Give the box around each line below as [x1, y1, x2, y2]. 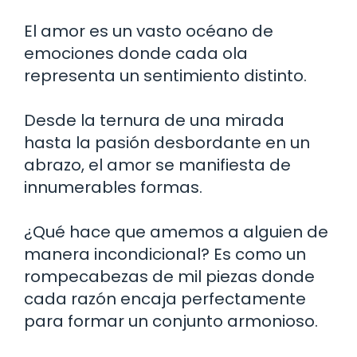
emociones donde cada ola [24, 41, 248, 65]
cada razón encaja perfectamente [24, 287, 306, 310]
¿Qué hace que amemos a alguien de [24, 220, 328, 243]
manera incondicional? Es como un [24, 242, 306, 265]
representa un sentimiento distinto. [24, 64, 307, 87]
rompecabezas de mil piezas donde [24, 265, 315, 288]
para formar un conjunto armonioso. [24, 309, 318, 332]
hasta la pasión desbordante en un [24, 131, 310, 154]
